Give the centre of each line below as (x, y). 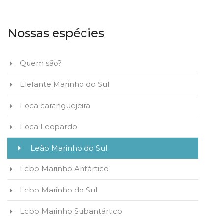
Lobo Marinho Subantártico (71, 211)
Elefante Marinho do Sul (64, 84)
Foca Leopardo (48, 127)
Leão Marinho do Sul (69, 148)
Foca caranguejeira (55, 106)
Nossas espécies (56, 33)
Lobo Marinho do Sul (58, 190)
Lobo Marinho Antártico (64, 169)
